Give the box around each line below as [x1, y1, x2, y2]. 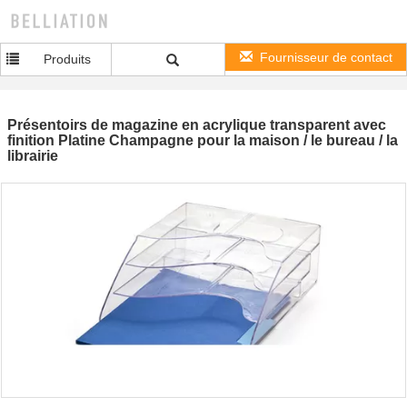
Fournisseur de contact [259, 50, 392, 65]
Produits [44, 52, 92, 66]
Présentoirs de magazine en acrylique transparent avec [7, 117, 386, 133]
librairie [7, 148, 58, 164]
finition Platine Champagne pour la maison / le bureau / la [7, 133, 398, 148]
